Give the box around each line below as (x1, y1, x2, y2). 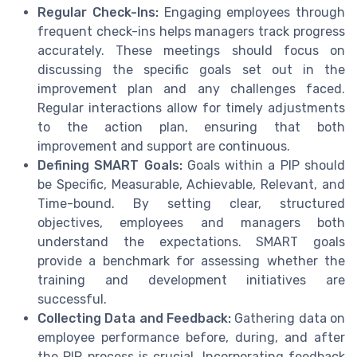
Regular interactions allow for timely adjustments (37, 100, 345, 116)
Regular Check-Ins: (37, 4, 159, 20)
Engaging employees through (158, 4, 345, 20)
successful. (37, 291, 107, 307)
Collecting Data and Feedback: (37, 310, 231, 326)
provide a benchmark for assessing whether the (37, 253, 345, 269)
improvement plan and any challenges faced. (37, 80, 345, 96)
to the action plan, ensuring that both (37, 119, 345, 135)
